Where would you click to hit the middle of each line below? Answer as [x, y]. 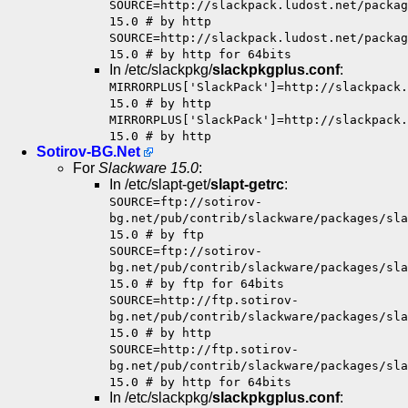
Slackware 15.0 [148, 168]
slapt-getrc [247, 185]
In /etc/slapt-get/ [160, 185]
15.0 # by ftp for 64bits [197, 284]
